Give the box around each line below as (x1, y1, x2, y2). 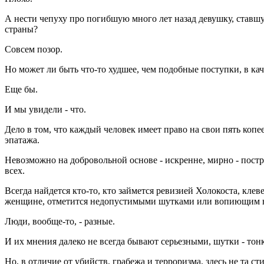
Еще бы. (5, 84, 38, 95)
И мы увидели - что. (5, 104, 86, 115)
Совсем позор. (5, 44, 62, 55)
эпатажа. (5, 135, 39, 146)
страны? (5, 24, 38, 35)
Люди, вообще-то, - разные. (5, 216, 115, 227)
